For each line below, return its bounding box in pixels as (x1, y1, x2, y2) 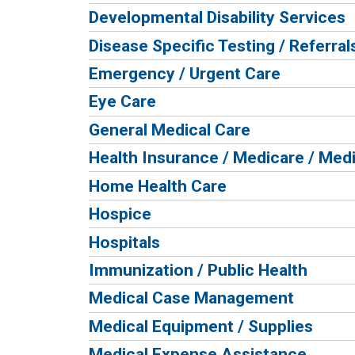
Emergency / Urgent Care (89, 63, 281, 83)
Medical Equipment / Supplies (89, 315, 313, 336)
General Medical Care (89, 119, 250, 139)
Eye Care (89, 91, 156, 112)
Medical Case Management (89, 288, 294, 308)
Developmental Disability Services (89, 7, 345, 28)
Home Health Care (89, 175, 227, 196)
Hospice (89, 204, 151, 224)
